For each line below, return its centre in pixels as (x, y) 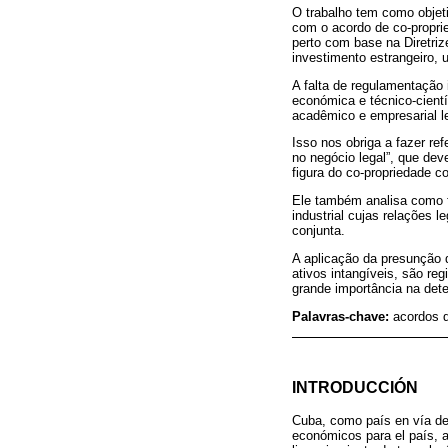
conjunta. (318, 231)
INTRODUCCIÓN (355, 386)
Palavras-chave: (342, 316)
